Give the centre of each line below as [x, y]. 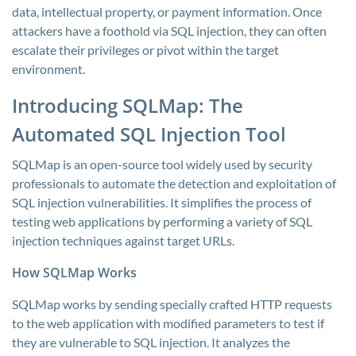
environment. [48, 69]
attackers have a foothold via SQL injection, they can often [169, 31]
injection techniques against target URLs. [123, 240]
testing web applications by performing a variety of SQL [162, 221]
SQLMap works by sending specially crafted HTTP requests [172, 304]
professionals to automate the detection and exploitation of [174, 183]
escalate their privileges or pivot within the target [145, 50]
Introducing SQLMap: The [128, 105]
